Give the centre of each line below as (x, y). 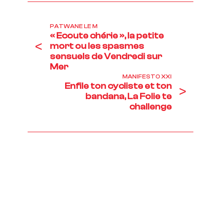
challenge (150, 107)
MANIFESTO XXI (147, 76)
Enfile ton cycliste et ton (118, 86)
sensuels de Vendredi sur (106, 56)
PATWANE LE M (74, 26)
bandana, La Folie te (129, 96)
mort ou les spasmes (97, 46)
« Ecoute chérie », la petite (107, 36)
